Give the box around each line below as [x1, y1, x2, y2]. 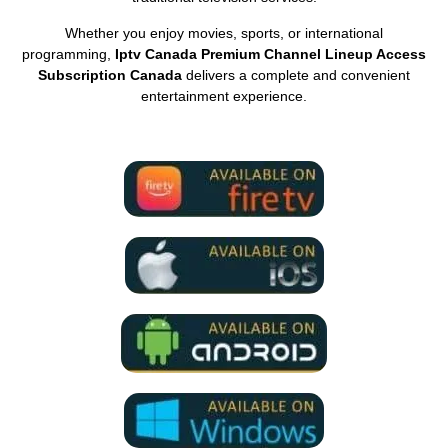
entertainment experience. [141, 87, 307, 104]
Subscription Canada [38, 66, 182, 83]
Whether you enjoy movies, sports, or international [65, 24, 383, 41]
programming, [22, 45, 115, 62]
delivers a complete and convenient [182, 66, 410, 83]
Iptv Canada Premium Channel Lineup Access [115, 45, 426, 62]
